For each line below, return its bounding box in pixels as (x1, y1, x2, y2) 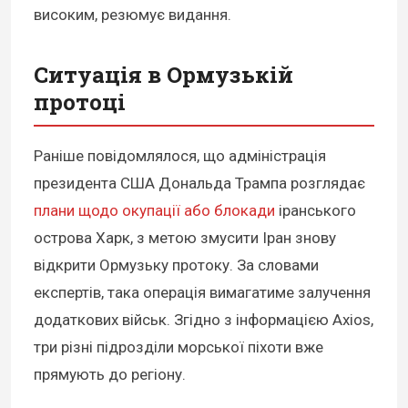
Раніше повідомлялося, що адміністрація (34, 146, 326, 165)
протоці (34, 87, 126, 117)
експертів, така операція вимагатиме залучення (34, 282, 371, 301)
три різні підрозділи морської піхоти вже (34, 337, 323, 356)
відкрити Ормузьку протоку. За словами (34, 255, 319, 274)
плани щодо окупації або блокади (34, 200, 275, 219)
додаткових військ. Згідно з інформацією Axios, (34, 310, 373, 329)
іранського (275, 200, 356, 219)
